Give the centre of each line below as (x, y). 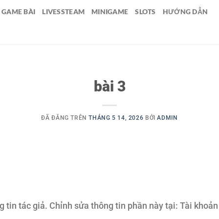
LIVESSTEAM (64, 11)
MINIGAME (110, 11)
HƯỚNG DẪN (185, 11)
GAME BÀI (18, 11)
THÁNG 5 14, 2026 (116, 118)
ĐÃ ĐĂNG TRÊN (65, 118)
